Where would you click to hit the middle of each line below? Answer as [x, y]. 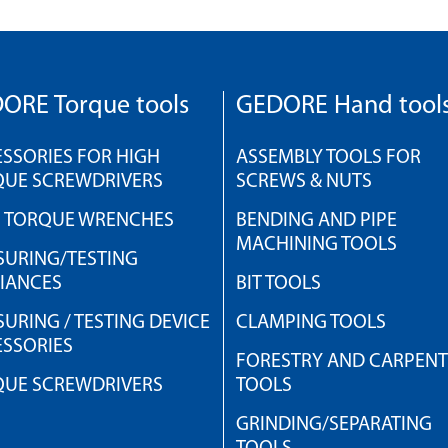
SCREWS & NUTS [304, 182]
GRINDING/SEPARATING [334, 425]
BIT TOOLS [278, 284]
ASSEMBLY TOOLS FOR [328, 158]
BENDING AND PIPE [316, 221]
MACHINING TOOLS [316, 245]
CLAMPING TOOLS [311, 323]
